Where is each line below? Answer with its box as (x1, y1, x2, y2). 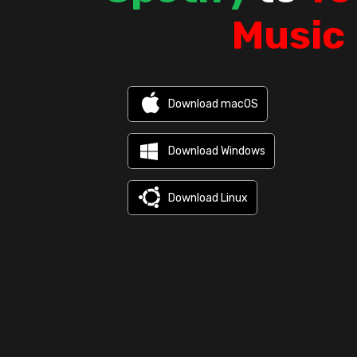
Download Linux (168, 190, 249, 205)
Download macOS (168, 97, 259, 112)
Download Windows (168, 143, 266, 158)
